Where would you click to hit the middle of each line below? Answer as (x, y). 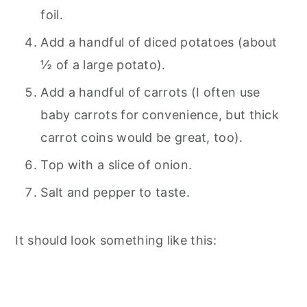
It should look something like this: (116, 240)
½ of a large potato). (103, 65)
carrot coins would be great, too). (142, 137)
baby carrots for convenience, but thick (160, 115)
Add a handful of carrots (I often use (150, 92)
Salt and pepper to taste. (115, 192)
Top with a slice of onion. (116, 165)
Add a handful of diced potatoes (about (159, 42)
